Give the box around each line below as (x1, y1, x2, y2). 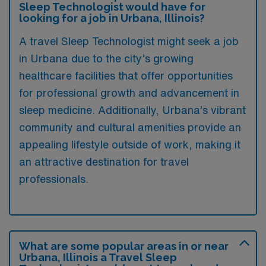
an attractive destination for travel (19, 156, 189, 167)
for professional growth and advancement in (19, 87, 239, 98)
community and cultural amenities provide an (19, 122, 241, 132)
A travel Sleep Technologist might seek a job (19, 36, 239, 46)
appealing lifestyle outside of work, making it (19, 139, 240, 150)
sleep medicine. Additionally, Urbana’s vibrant (19, 104, 246, 115)
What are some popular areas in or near (19, 240, 229, 252)
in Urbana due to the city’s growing (19, 53, 194, 64)
